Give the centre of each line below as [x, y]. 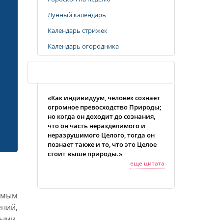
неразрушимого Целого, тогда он [101, 135]
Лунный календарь [77, 15]
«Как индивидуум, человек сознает [104, 98]
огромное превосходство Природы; [105, 107]
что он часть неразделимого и [96, 126]
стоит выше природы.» [85, 154]
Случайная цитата [68, 72]
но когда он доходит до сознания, [101, 116]
